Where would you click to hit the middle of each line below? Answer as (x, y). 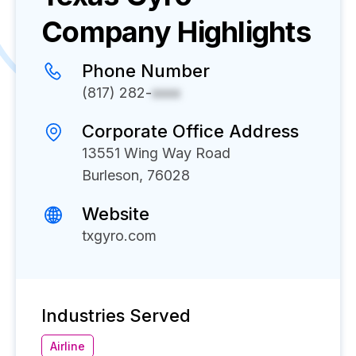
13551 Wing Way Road (156, 153)
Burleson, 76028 (136, 175)
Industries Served (116, 315)
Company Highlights (176, 32)
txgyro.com (119, 236)
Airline (68, 346)
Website (116, 214)
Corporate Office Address (190, 131)
